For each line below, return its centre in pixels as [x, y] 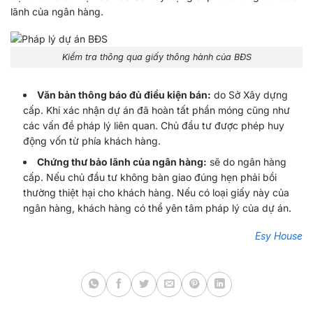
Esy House [279, 236]
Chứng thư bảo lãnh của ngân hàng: [122, 162]
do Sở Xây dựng [250, 94]
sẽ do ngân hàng [247, 162]
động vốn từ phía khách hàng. [92, 140]
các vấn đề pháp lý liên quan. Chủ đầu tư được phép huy [154, 125]
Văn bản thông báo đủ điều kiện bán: [124, 94]
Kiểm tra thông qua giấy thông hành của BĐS [156, 57]
